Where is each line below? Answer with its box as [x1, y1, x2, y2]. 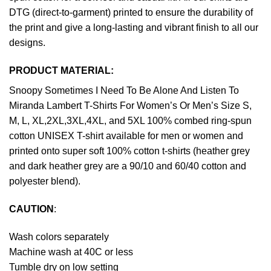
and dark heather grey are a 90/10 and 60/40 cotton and [9, 161, 246, 172]
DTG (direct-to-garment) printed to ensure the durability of [9, 7, 253, 18]
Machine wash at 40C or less [9, 246, 133, 257]
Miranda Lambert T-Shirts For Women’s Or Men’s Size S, [9, 100, 252, 111]
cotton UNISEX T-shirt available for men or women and [9, 131, 243, 142]
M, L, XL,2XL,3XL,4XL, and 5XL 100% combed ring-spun [9, 116, 252, 126]
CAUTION [9, 204, 54, 215]
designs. [9, 38, 45, 48]
